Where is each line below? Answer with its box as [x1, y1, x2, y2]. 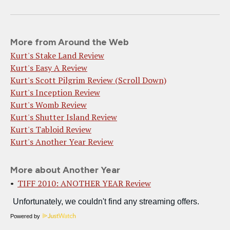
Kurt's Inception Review [10, 86, 100, 98]
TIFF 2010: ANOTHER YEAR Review [17, 177, 151, 189]
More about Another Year [10, 164, 120, 176]
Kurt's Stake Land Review [10, 49, 104, 61]
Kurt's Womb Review [10, 99, 87, 110]
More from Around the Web [10, 36, 129, 48]
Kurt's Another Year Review [10, 136, 113, 147]
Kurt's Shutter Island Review [10, 111, 117, 123]
